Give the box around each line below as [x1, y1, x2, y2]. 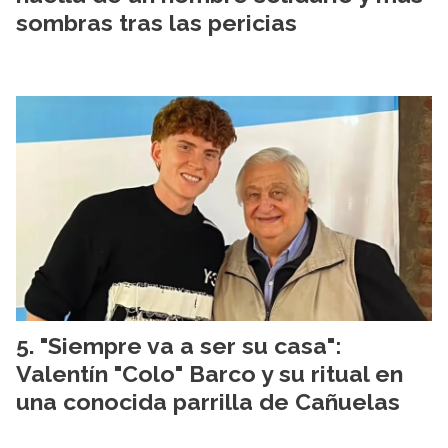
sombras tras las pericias [16, 8, 297, 36]
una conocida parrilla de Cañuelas [16, 388, 400, 416]
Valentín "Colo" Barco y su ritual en [16, 360, 403, 388]
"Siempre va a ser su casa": [40, 332, 341, 360]
